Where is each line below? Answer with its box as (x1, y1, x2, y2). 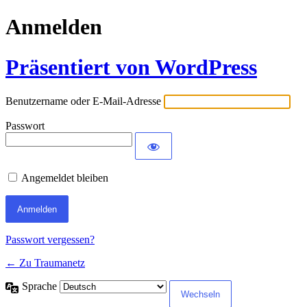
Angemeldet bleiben (21, 172, 108, 184)
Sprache (22, 280, 60, 293)
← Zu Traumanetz (5, 257, 85, 269)
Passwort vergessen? (5, 234, 95, 246)
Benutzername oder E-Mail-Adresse (5, 95, 161, 108)
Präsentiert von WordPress (5, 54, 257, 79)
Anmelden (5, 14, 102, 40)
